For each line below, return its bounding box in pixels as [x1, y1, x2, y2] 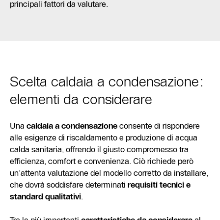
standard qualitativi [10, 192, 81, 201]
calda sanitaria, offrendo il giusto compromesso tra [10, 144, 189, 154]
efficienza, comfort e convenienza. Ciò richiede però [10, 156, 193, 166]
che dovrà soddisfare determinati [10, 180, 128, 190]
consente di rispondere [117, 121, 200, 131]
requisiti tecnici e [128, 180, 191, 190]
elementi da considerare [10, 91, 152, 108]
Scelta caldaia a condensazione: [10, 73, 203, 90]
